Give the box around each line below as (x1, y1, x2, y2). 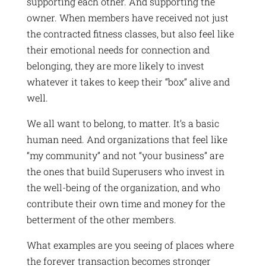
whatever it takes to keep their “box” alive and (26, 75, 230, 88)
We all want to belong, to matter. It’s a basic (26, 116, 219, 129)
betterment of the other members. (26, 213, 176, 226)
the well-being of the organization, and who (26, 180, 220, 194)
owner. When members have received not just (26, 11, 229, 24)
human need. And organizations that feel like (26, 132, 227, 145)
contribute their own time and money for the (26, 197, 225, 210)
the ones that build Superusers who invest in (26, 164, 224, 178)
